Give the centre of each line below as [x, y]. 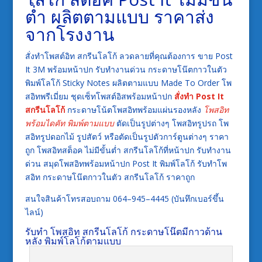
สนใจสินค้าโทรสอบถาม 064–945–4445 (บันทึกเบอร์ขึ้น [124, 198]
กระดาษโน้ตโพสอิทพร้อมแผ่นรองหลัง [134, 109]
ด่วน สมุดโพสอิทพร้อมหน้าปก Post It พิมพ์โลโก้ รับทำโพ [126, 163]
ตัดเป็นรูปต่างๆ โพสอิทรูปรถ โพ [171, 123]
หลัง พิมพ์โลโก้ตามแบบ [73, 241]
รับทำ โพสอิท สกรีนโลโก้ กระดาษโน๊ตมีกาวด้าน [123, 231]
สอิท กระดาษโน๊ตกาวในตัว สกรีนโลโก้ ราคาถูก [110, 177]
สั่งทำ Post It [199, 96]
